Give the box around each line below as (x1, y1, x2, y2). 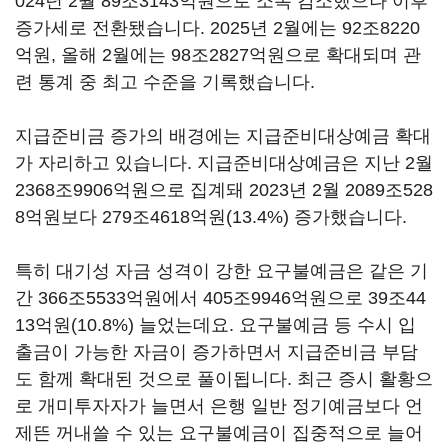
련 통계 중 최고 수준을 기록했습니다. (15, 72, 315, 92)
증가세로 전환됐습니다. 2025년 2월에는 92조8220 (15, 18, 420, 38)
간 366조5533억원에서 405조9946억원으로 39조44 (15, 288, 426, 308)
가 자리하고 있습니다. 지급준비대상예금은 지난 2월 (15, 153, 433, 173)
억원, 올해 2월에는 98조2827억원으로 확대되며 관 (15, 45, 421, 65)
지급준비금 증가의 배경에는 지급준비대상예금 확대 (15, 126, 431, 146)
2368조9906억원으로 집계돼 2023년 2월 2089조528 (15, 180, 433, 200)
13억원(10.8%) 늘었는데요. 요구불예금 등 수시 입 (15, 315, 416, 335)
